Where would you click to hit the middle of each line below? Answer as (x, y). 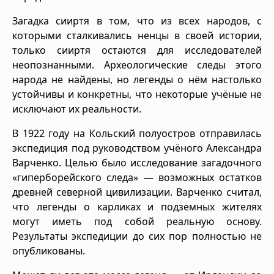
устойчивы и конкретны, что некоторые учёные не (137, 94)
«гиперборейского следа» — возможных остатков (137, 177)
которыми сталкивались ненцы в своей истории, (137, 35)
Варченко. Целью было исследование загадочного (137, 162)
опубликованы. (49, 250)
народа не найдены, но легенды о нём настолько (137, 79)
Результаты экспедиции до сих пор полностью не (137, 236)
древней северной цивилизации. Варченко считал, (137, 192)
